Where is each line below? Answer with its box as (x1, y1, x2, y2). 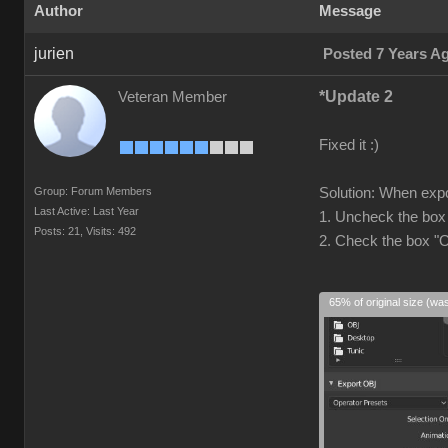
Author (34, 3, 83, 19)
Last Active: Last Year (34, 205, 139, 217)
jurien (34, 45, 74, 62)
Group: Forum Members (34, 185, 152, 197)
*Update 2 (319, 88, 393, 105)
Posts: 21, (34, 225, 83, 237)
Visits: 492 (86, 225, 136, 237)
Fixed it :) (319, 137, 379, 153)
